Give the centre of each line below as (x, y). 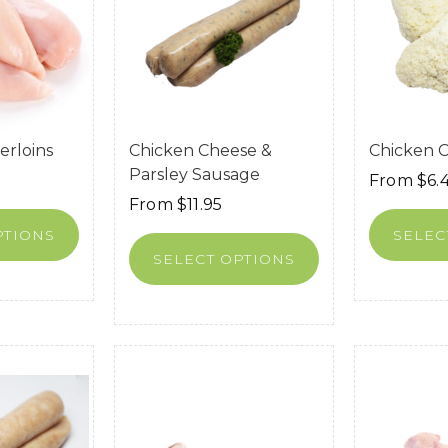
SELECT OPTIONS (224, 258)
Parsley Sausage (194, 174)
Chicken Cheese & (200, 150)
